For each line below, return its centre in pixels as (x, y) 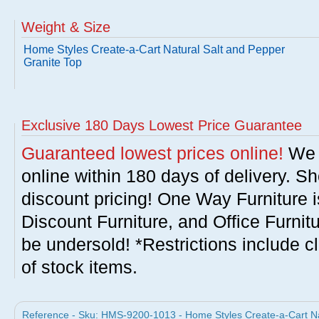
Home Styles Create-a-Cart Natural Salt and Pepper (154, 49)
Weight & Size (66, 27)
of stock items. (79, 267)
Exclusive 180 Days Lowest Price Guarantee (162, 125)
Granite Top (53, 62)
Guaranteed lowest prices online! (152, 153)
